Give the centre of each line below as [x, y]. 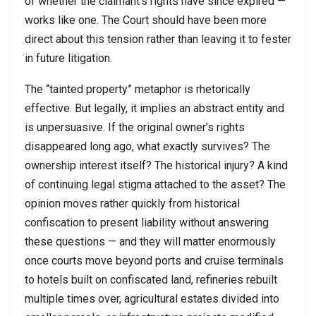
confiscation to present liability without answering [147, 222]
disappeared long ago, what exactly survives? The [147, 146]
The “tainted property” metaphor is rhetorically [138, 89]
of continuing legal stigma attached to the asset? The [155, 184]
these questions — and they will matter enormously [150, 241]
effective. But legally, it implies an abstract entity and [154, 108]
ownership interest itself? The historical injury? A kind [156, 165]
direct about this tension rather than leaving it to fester [158, 39]
